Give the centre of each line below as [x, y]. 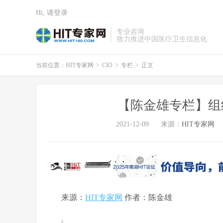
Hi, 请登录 [52, 13]
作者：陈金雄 [147, 197]
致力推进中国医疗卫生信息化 [162, 39]
